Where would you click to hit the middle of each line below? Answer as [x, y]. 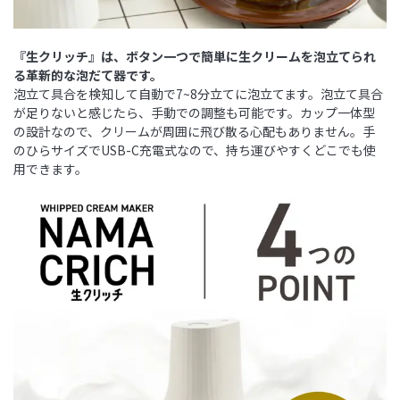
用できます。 [50, 168]
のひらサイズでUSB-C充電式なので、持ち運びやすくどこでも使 [195, 150]
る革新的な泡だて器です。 [88, 75]
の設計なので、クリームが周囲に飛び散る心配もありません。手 [194, 131]
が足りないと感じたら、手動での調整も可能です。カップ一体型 [194, 112]
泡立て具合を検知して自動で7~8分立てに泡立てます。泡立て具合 [198, 93]
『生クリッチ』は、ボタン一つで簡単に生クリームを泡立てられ [195, 56]
